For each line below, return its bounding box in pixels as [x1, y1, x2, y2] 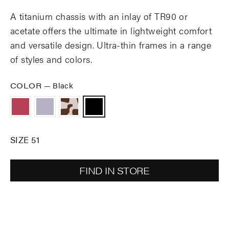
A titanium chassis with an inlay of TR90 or [10, 10, 188, 22]
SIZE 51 [10, 133, 39, 146]
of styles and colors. [10, 53, 92, 65]
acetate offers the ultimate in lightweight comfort [10, 24, 212, 37]
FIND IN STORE [79, 164, 150, 177]
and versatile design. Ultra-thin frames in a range [10, 38, 212, 51]
